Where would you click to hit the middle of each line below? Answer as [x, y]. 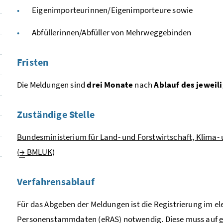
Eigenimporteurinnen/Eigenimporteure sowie [112, 10]
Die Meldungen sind [52, 84]
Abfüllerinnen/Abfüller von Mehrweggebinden [112, 32]
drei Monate [110, 84]
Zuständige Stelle [56, 114]
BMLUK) [40, 152]
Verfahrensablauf [56, 181]
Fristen [33, 62]
